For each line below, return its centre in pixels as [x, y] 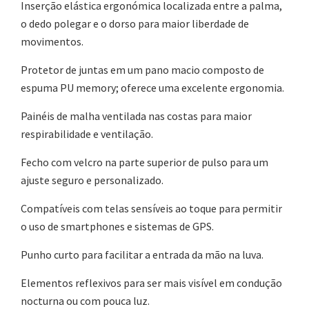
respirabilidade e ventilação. [89, 134]
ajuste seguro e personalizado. [94, 180]
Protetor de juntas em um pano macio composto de [142, 70]
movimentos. [54, 42]
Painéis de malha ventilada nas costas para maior [136, 116]
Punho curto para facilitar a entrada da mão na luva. [144, 255]
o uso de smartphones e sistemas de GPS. [119, 227]
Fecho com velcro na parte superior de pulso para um [144, 162]
